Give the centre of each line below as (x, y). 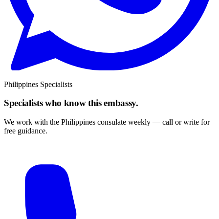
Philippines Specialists (38, 84)
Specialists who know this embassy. (71, 103)
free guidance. (26, 131)
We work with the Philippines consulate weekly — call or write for (107, 122)
